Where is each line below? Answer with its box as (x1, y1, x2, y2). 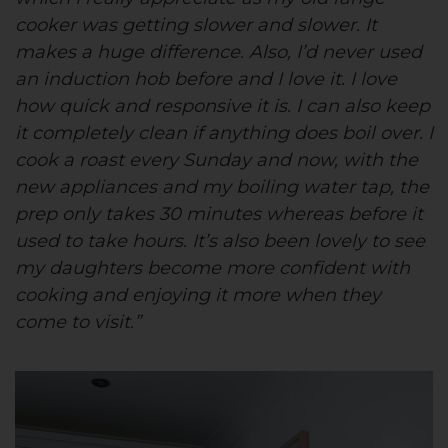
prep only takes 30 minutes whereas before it (15, 203, 423, 226)
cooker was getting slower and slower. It (15, 14, 377, 37)
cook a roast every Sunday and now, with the (15, 149, 418, 172)
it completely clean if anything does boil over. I (15, 122, 433, 145)
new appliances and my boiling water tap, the (15, 176, 429, 199)
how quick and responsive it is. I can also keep (15, 95, 430, 118)
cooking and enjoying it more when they (15, 284, 381, 307)
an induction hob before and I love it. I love (15, 68, 397, 91)
